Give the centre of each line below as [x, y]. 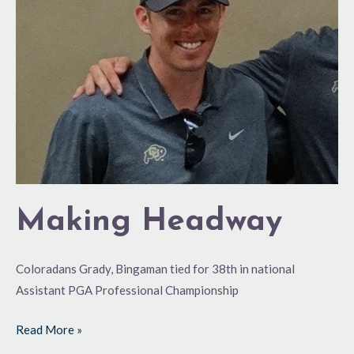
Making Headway [149, 222]
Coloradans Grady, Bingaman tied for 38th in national [155, 269]
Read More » [49, 329]
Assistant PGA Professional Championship [127, 290]
